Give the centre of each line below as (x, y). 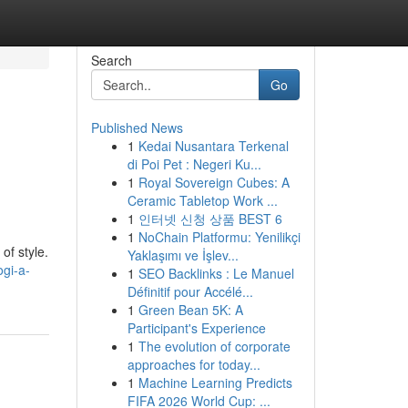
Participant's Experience (196, 328)
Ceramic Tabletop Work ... (202, 200)
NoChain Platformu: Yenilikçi (219, 237)
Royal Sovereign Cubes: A (214, 182)
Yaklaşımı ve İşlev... (183, 255)
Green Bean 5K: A (190, 310)
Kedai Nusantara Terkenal (213, 146)
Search (111, 60)
